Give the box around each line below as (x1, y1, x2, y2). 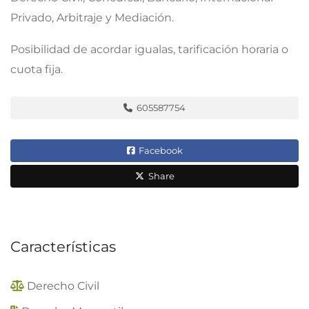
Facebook (136, 144, 183, 156)
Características (10, 237, 116, 255)
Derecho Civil (27, 279, 99, 292)
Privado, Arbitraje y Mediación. (10, 10, 174, 24)
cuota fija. (10, 62, 63, 76)
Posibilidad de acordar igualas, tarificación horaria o (10, 42, 288, 56)
